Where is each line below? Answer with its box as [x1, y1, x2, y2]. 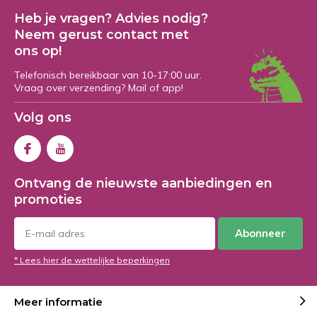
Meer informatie [14, 294, 103, 309]
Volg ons [14, 110, 71, 126]
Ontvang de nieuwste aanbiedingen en [14, 175, 272, 192]
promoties [14, 192, 82, 208]
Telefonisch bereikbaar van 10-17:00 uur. [14, 69, 202, 82]
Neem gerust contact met [14, 27, 189, 43]
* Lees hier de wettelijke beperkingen [14, 255, 170, 266]
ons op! [14, 43, 62, 59]
